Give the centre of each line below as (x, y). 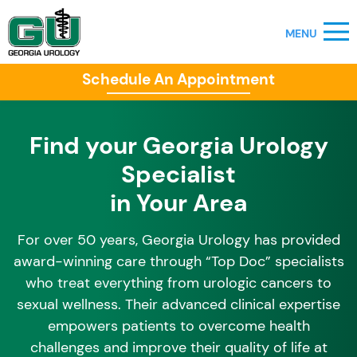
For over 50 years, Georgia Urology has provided (178, 240)
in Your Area (178, 203)
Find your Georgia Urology (178, 145)
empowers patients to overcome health (178, 326)
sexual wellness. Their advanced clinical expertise (178, 304)
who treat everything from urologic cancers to (178, 283)
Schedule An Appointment (178, 79)
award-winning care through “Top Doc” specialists (178, 261)
